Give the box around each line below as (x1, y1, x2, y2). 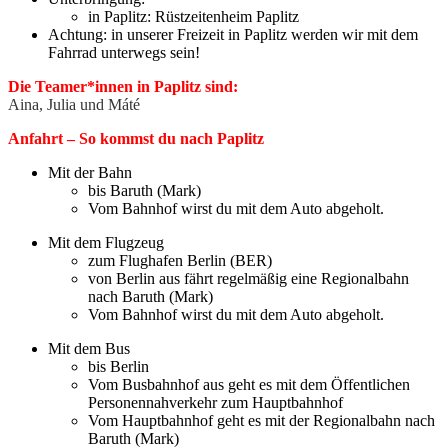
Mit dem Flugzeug (48, 234, 164, 252)
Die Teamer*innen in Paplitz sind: (8, 78, 238, 96)
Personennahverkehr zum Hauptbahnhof (88, 394, 343, 412)
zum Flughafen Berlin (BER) (88, 252, 272, 270)
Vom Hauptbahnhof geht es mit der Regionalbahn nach (88, 412, 435, 430)
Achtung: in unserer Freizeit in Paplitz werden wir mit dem (48, 26, 418, 44)
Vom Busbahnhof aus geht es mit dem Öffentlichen (88, 376, 410, 394)
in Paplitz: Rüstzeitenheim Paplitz (88, 8, 299, 26)
